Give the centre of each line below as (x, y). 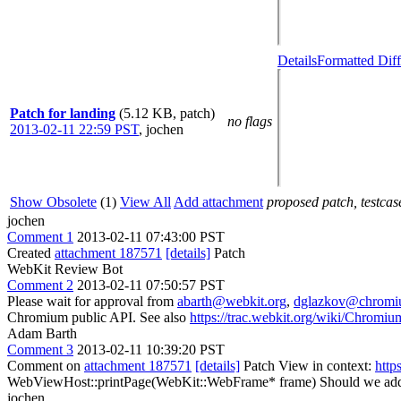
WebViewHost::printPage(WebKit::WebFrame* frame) (162, 382)
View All (145, 202)
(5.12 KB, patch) (167, 113)
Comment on (46, 366)
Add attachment (218, 202)
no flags (250, 121)
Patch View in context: (307, 366)
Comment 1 (40, 237)
